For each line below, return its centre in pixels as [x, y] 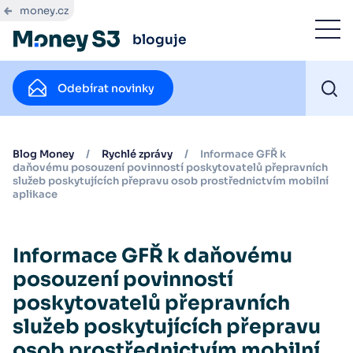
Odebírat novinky [106, 88]
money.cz [44, 11]
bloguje [160, 40]
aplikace [35, 194]
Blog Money [43, 154]
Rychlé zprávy [137, 154]
